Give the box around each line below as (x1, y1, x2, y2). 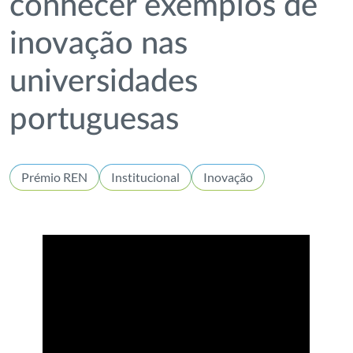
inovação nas (9, 28, 188, 60)
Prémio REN (21, 169, 88, 184)
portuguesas (9, 104, 180, 136)
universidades (9, 66, 199, 98)
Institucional (111, 169, 180, 184)
